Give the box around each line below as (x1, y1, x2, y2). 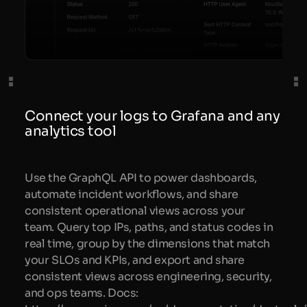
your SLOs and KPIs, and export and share (25, 252, 245, 267)
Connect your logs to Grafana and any (25, 108, 280, 125)
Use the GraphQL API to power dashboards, (25, 170, 258, 185)
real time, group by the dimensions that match (25, 236, 271, 251)
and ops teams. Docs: (25, 285, 139, 300)
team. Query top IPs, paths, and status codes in (25, 219, 273, 234)
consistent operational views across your (25, 203, 246, 218)
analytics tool (25, 123, 116, 140)
